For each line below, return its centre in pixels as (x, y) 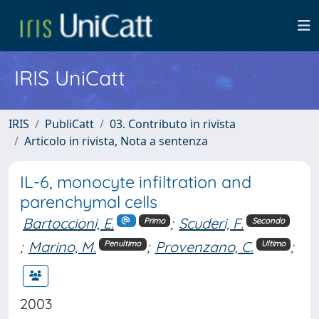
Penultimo (123, 244)
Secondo (268, 220)
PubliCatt (69, 124)
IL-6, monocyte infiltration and (136, 182)
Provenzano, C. (204, 246)
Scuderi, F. (211, 223)
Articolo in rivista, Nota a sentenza (116, 141)
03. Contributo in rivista (173, 124)
